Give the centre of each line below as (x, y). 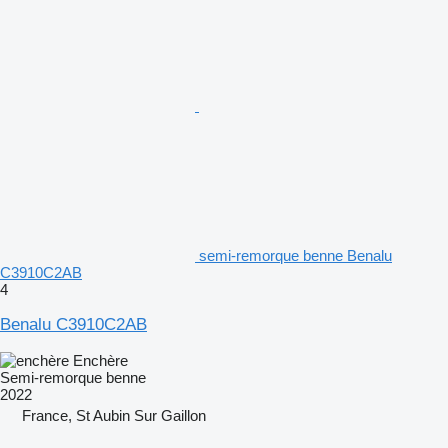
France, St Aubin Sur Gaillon (114, 415)
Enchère (100, 360)
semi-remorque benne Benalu (295, 255)
